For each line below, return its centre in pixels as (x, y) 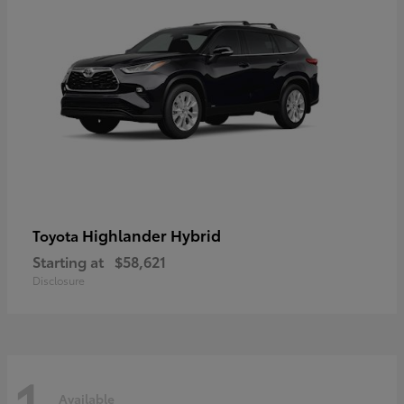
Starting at (68, 261)
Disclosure (59, 280)
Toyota (57, 234)
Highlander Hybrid (151, 234)
